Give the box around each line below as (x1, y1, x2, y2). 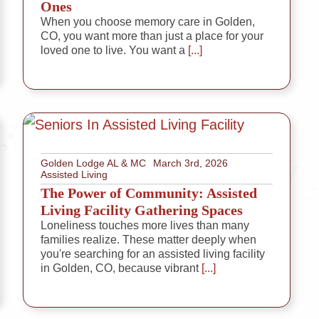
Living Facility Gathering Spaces (41, 202, 243, 219)
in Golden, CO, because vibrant (41, 262, 199, 275)
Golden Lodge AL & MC (41, 157, 146, 169)
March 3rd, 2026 (153, 157, 228, 169)
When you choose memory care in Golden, (41, 16, 255, 28)
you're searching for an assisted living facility (41, 248, 265, 261)
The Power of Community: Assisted (41, 185, 257, 202)
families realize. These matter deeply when (41, 234, 256, 246)
